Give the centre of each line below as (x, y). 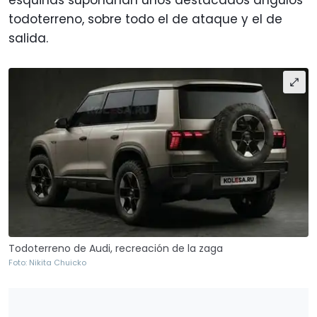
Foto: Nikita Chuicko (47, 262)
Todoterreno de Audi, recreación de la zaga (116, 248)
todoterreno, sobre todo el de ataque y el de (145, 19)
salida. (28, 39)
